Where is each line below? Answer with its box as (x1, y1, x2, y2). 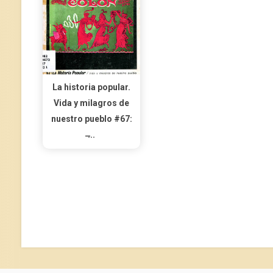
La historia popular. (52, 82, 130, 92)
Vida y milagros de (54, 98, 129, 108)
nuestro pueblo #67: (51, 114, 132, 124)
